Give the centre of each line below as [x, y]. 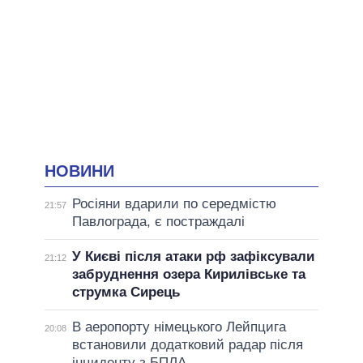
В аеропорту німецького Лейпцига [179, 327]
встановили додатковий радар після [187, 345]
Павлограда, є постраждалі [158, 222]
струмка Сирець [126, 293]
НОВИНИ [79, 171]
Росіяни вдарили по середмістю [174, 204]
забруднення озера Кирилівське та [188, 275]
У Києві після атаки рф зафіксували [193, 257]
